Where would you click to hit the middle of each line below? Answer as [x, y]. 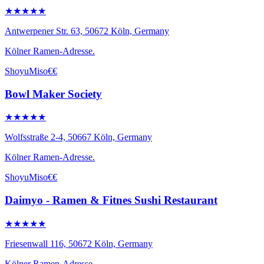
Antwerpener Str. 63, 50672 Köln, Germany [87, 31]
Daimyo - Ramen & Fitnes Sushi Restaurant [111, 200]
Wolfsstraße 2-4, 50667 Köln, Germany [78, 137]
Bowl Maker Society [53, 94]
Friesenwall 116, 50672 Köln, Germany [79, 243]
